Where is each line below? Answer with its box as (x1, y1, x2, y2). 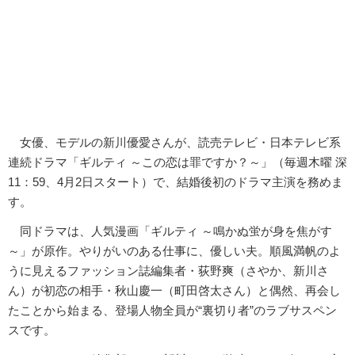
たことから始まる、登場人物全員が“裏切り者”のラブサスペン (8, 303, 337, 317)
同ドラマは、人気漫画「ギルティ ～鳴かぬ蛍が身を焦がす (8, 223, 332, 238)
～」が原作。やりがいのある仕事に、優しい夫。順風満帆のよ (8, 243, 341, 258)
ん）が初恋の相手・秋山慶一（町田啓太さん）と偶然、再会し (8, 283, 341, 297)
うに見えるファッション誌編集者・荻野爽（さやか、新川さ (8, 263, 329, 277)
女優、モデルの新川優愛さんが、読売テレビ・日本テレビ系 (8, 135, 341, 149)
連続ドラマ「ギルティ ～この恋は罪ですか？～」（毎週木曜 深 (8, 155, 347, 169)
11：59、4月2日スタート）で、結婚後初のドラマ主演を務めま (8, 174, 343, 189)
